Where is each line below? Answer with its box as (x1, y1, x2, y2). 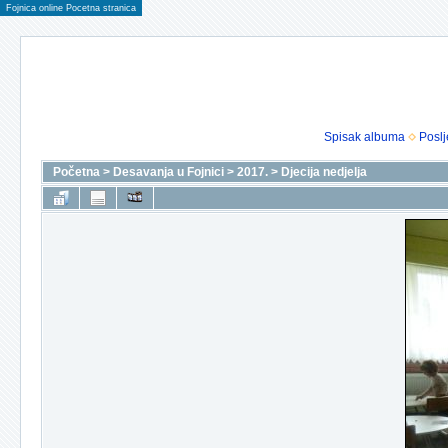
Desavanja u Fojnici (113, 165, 224, 179)
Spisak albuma (323, 130, 405, 144)
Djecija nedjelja (281, 165, 367, 179)
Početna (53, 165, 100, 179)
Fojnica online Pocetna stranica (6, 3, 136, 13)
